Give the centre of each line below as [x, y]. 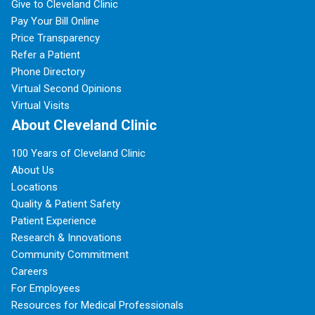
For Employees [46, 289]
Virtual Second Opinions [66, 89]
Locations [34, 187]
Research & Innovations [66, 238]
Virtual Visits [40, 106]
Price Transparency [56, 38]
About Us [33, 171]
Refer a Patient [46, 55]
